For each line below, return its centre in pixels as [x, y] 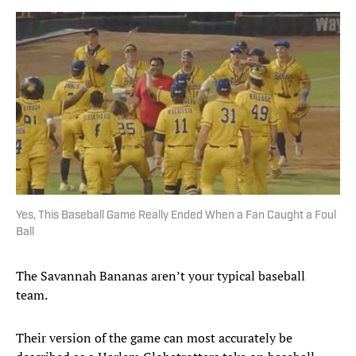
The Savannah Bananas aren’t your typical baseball [161, 276]
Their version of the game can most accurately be [154, 338]
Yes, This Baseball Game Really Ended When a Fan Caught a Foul [176, 216]
